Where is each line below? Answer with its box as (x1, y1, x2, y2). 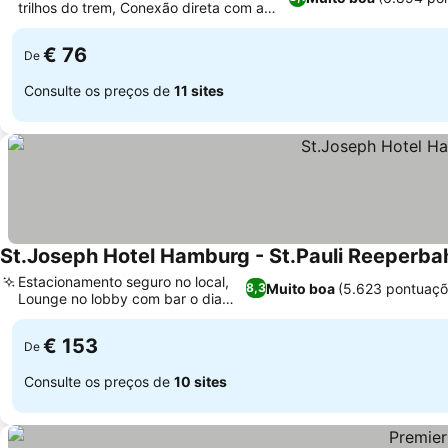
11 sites (174, 81, 224, 99)
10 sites (174, 372, 227, 390)
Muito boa (266, 279, 336, 297)
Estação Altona (18, 16, 115, 33)
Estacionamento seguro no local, (18, 273, 229, 290)
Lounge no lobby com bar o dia (18, 290, 222, 307)
